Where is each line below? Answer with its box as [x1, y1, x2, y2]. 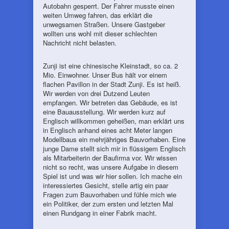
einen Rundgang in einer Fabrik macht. [43, 208, 157, 218]
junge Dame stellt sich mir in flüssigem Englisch [43, 144, 186, 153]
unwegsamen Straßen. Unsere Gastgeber [43, 19, 165, 29]
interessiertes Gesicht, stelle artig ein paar [43, 180, 168, 190]
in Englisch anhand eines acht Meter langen [43, 125, 172, 135]
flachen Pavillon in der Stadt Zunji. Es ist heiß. [43, 79, 181, 89]
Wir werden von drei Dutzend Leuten [43, 88, 150, 98]
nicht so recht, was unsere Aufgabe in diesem [43, 162, 178, 172]
